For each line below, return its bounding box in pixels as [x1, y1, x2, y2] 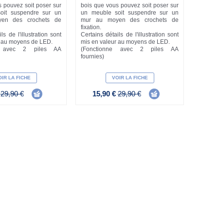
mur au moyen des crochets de [81, 16, 179, 23]
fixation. [81, 23, 102, 31]
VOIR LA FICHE [111, 74, 148, 80]
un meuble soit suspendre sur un [81, 9, 179, 16]
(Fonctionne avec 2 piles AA [81, 45, 179, 53]
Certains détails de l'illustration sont [81, 31, 179, 38]
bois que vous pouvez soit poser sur [81, 1, 179, 9]
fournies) [81, 53, 105, 60]
